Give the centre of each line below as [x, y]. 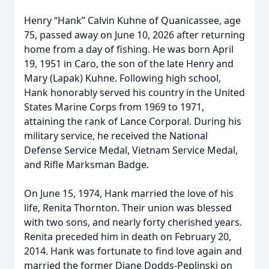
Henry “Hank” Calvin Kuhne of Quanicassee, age [132, 20]
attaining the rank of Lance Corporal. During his [133, 121]
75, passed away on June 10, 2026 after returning [134, 35]
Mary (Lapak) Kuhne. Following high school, [122, 78]
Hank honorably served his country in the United [134, 92]
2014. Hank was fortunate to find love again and [133, 251]
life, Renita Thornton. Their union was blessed [128, 208]
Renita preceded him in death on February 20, [128, 237]
